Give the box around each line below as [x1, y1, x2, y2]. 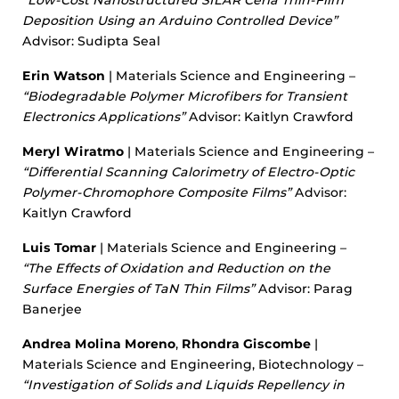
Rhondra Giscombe [182, 336, 311, 352]
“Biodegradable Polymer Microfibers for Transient [22, 88, 347, 104]
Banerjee [22, 301, 82, 317]
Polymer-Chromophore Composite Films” [22, 184, 291, 200]
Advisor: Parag [255, 281, 353, 297]
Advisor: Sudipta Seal [22, 33, 160, 49]
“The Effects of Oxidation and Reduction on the [22, 260, 330, 276]
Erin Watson [22, 68, 105, 84]
